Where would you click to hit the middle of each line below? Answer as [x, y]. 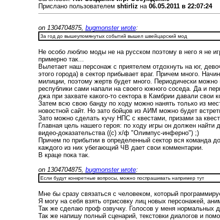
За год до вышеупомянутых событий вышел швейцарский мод [113, 36]
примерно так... [61, 59]
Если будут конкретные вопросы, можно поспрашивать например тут [122, 178]
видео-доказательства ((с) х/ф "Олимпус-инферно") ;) [118, 133]
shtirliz [127, 6]
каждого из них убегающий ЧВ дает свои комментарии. [121, 148]
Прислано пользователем [77, 6]
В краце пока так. [64, 155]
